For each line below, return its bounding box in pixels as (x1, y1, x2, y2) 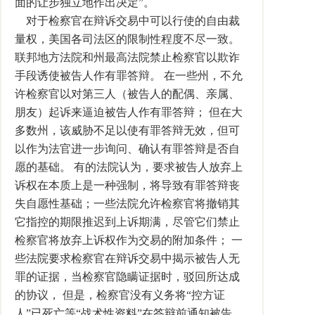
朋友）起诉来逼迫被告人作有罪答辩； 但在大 (15, 106, 243, 118)
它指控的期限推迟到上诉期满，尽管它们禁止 (15, 216, 240, 228)
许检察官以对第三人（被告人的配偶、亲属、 (15, 88, 240, 100)
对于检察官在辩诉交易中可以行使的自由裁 (15, 15, 240, 27)
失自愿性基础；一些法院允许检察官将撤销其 (15, 198, 240, 210)
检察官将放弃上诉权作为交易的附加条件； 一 (15, 234, 243, 246)
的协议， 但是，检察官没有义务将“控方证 (15, 289, 225, 301)
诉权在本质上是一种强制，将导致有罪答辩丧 (15, 179, 240, 191)
